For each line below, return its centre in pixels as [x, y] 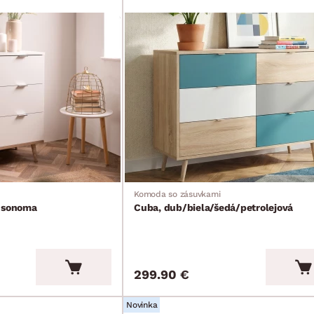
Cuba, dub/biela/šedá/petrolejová [213, 207]
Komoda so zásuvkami [177, 194]
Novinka [142, 305]
